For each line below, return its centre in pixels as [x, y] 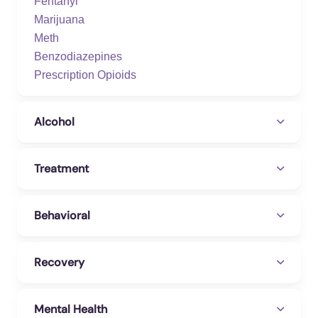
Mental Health [71, 309]
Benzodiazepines [78, 56]
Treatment [61, 169]
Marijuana [59, 20]
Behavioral [62, 215]
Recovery [59, 262]
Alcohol [54, 122]
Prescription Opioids [85, 75]
